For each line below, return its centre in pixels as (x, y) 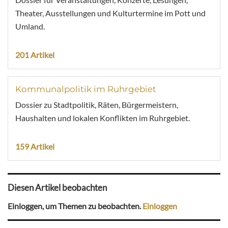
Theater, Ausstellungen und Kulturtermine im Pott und (110, 13)
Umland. (30, 26)
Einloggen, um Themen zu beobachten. (75, 206)
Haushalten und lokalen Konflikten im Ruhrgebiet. (103, 118)
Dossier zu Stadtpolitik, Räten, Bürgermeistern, (97, 104)
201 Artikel (35, 54)
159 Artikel (35, 146)
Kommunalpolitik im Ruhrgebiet (86, 89)
